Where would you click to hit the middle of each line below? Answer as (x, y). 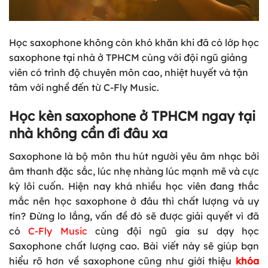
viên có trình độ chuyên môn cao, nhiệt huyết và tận (129, 73)
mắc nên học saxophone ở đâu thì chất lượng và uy (134, 201)
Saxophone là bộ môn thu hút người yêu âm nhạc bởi (134, 156)
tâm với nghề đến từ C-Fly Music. (84, 88)
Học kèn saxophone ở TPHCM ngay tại (132, 116)
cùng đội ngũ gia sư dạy (169, 231)
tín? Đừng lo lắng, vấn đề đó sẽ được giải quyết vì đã (134, 216)
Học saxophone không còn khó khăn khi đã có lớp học (134, 43)
